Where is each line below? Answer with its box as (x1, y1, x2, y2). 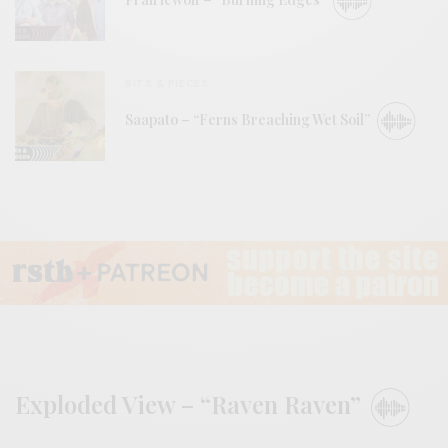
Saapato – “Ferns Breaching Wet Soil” (125, 110, 373, 130)
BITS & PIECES (125, 74, 209, 91)
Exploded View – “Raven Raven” (15, 388, 367, 421)
